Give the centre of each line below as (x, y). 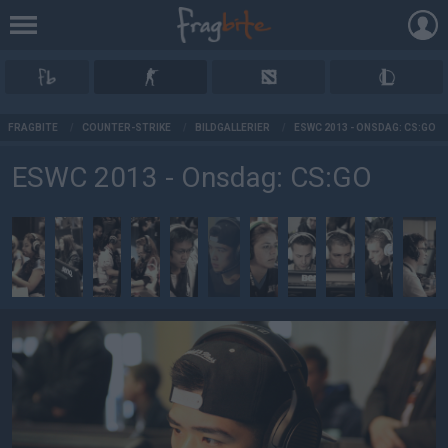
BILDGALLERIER (232, 127)
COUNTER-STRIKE (126, 127)
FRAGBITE (33, 127)
